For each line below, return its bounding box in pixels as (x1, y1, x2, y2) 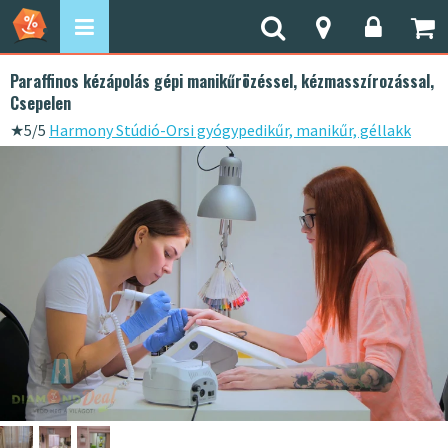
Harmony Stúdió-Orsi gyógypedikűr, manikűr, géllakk (49, 120, 411, 140)
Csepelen (10, 91, 71, 115)
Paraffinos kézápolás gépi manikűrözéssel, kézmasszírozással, (10, 69, 434, 93)
